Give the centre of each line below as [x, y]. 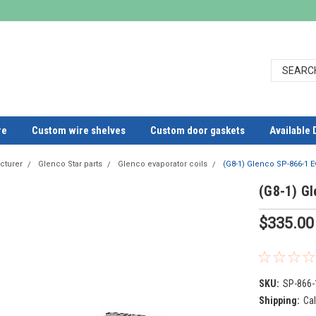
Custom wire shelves [79, 130]
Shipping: [279, 300]
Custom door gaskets [197, 130]
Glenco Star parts [70, 164]
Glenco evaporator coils [163, 164]
